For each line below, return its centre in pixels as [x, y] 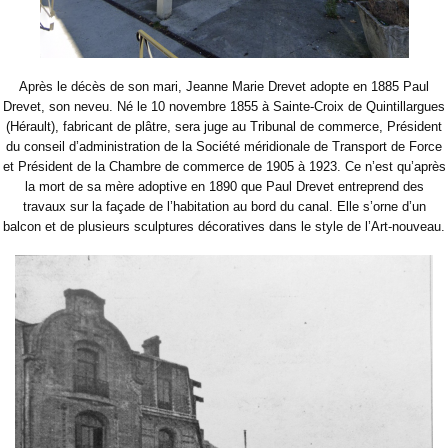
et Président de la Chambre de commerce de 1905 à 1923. [171, 167]
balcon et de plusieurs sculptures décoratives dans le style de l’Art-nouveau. [224, 227]
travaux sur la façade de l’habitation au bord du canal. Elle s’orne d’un [224, 207]
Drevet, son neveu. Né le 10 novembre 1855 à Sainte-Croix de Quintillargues [224, 107]
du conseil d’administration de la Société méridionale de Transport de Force [224, 147]
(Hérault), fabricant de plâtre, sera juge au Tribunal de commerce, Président [224, 127]
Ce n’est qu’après [395, 167]
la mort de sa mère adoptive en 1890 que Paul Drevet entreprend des [224, 187]
